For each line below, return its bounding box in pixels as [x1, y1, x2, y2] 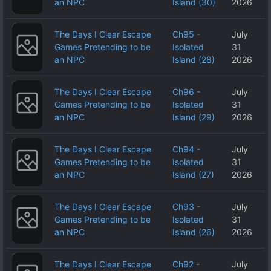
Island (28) [172, 54, 215, 65]
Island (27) [172, 169, 214, 180]
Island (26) [172, 226, 215, 237]
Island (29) [172, 111, 215, 122]
